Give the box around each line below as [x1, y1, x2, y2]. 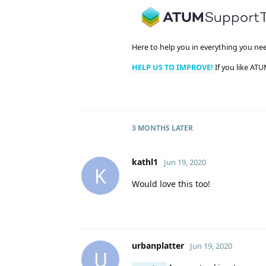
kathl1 [132, 156, 158, 168]
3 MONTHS [132, 123, 170, 134]
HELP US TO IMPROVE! [132, 62, 215, 72]
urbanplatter [132, 240, 184, 252]
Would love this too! [132, 178, 210, 190]
